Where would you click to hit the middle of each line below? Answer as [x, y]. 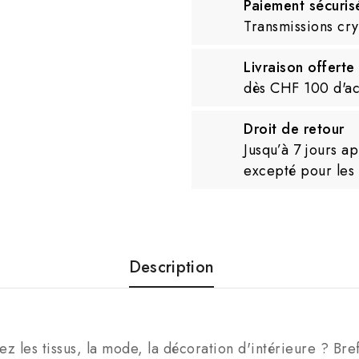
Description [171, 268]
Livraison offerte [299, 68]
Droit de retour [294, 129]
